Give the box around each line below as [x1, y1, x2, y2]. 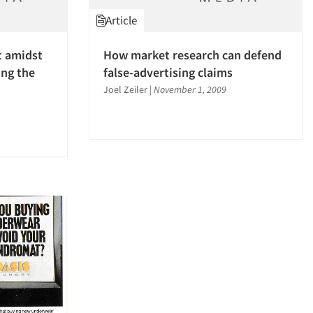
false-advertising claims [103, 64, 233, 81]
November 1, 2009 [154, 83, 226, 96]
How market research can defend [103, 47, 282, 64]
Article [105, 13, 137, 29]
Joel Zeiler [103, 83, 147, 96]
